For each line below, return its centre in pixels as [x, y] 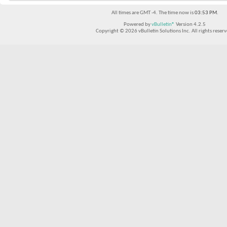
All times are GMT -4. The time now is [153, 13]
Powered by [138, 25]
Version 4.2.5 [190, 25]
